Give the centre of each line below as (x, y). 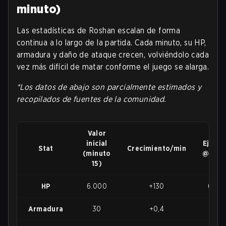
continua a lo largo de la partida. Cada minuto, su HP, (111, 43)
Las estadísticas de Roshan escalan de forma (99, 31)
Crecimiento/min (157, 149)
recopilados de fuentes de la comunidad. (92, 99)
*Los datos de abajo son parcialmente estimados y (109, 87)
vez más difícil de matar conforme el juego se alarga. (113, 67)
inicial (97, 144)
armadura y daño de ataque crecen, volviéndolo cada (113, 55)
